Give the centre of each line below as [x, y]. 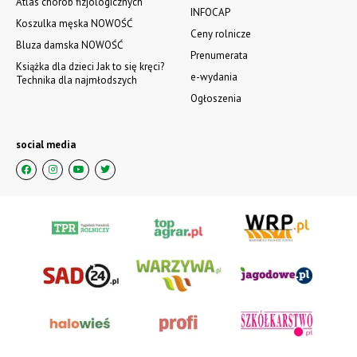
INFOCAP [210, 13]
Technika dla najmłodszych [76, 80]
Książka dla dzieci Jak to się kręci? [90, 67]
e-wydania [214, 77]
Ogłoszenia [216, 99]
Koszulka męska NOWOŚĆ [74, 24]
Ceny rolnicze [221, 34]
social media [46, 145]
